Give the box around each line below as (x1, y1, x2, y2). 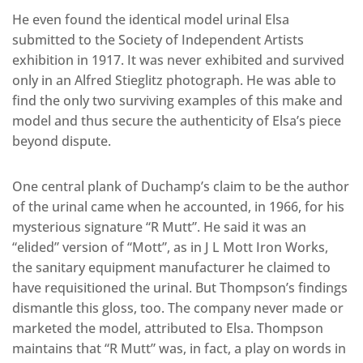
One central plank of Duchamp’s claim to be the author (12, 177, 349, 196)
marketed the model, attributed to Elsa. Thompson (12, 319, 323, 338)
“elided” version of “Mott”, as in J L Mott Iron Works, (12, 238, 328, 257)
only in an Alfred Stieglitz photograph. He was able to (12, 71, 336, 90)
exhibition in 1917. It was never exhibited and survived (12, 51, 344, 70)
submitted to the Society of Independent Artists (12, 31, 304, 49)
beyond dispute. (12, 132, 111, 151)
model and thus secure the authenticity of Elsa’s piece (12, 112, 341, 130)
